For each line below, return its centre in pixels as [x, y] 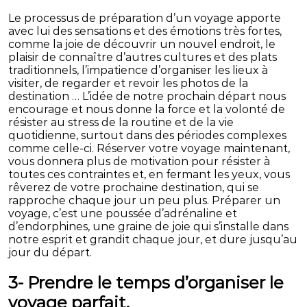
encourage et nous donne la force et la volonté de [147, 110]
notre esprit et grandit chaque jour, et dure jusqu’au [153, 240]
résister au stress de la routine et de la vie [121, 123]
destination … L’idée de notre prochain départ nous [147, 97]
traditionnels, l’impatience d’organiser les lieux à [138, 71]
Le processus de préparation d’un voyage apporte [145, 19]
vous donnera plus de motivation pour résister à [139, 162]
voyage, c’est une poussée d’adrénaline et [123, 214]
